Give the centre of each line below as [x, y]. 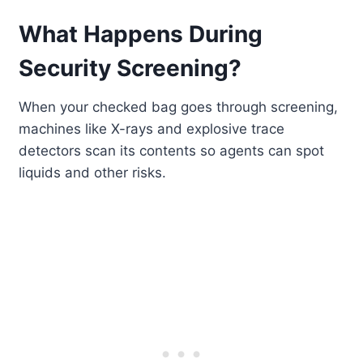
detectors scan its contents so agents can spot [172, 151]
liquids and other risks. [93, 173]
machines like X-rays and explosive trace [152, 129]
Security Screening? [130, 68]
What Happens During [141, 34]
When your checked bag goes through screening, [179, 107]
